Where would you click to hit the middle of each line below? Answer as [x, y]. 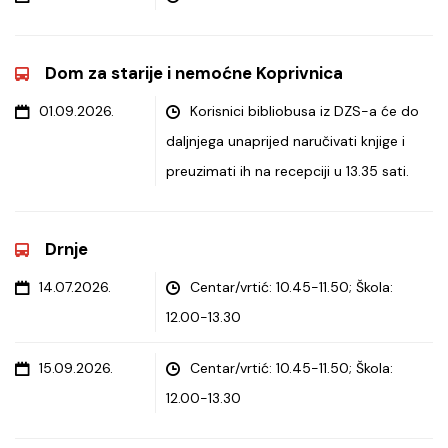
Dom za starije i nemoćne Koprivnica [194, 73]
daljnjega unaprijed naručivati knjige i [285, 141]
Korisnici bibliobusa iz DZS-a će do [304, 111]
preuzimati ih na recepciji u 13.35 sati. [287, 171]
